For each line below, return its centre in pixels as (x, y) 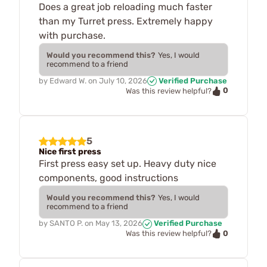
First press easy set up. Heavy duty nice (128, 163)
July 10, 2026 (123, 80)
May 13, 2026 (119, 223)
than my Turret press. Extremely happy (126, 21)
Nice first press (70, 151)
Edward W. (68, 80)
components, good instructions (108, 178)
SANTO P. (66, 223)
